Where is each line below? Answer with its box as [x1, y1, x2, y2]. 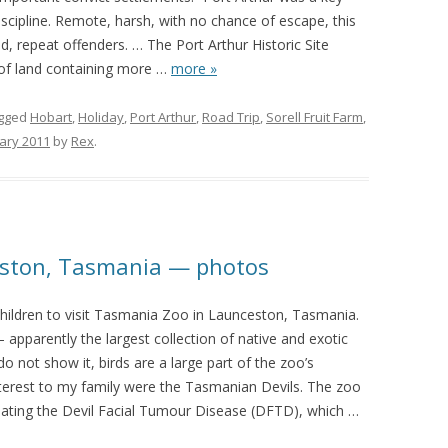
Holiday [78, 108, 124, 126]
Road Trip [202, 108, 260, 126]
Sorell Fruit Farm [266, 108, 363, 126]
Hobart [30, 108, 72, 126]
